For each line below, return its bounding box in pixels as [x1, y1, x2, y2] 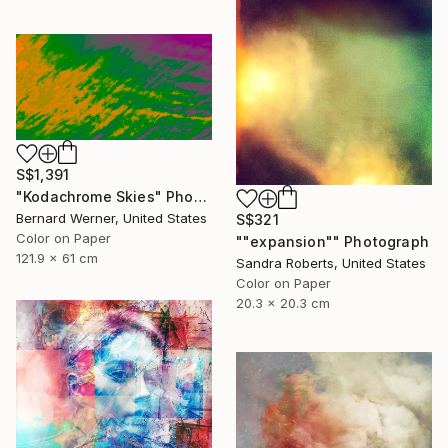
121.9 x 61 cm [16, 250, 98, 267]
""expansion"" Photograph [236, 233, 429, 251]
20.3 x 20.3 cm [236, 295, 330, 312]
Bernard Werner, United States [16, 210, 207, 227]
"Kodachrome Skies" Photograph [193, 188, 207, 206]
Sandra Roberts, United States [236, 255, 426, 272]
